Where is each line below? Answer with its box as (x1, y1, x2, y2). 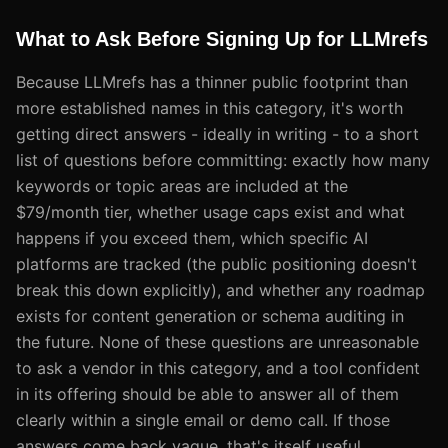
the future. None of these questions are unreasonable (16, 331, 419, 352)
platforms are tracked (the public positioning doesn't (16, 253, 417, 274)
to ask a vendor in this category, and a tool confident (16, 357, 420, 378)
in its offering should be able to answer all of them (16, 383, 399, 404)
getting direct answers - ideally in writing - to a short (16, 123, 419, 144)
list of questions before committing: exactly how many (16, 149, 430, 170)
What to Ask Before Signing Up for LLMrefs (16, 27, 428, 50)
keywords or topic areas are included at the (16, 175, 348, 196)
